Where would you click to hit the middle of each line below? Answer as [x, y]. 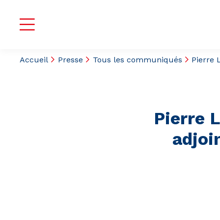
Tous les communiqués [137, 60]
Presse [70, 60]
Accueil [34, 60]
